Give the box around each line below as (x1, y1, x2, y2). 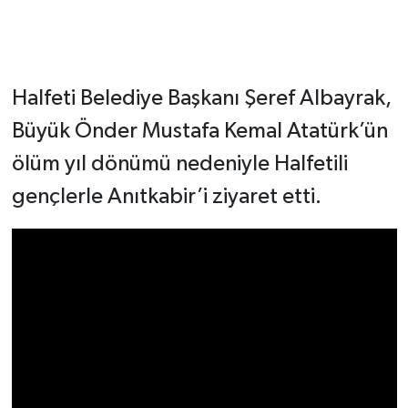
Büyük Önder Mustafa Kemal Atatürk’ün (11, 120, 388, 143)
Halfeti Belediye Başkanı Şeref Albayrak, (11, 87, 392, 110)
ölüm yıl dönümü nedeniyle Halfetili (11, 153, 348, 176)
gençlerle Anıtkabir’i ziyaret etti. (11, 186, 321, 209)
